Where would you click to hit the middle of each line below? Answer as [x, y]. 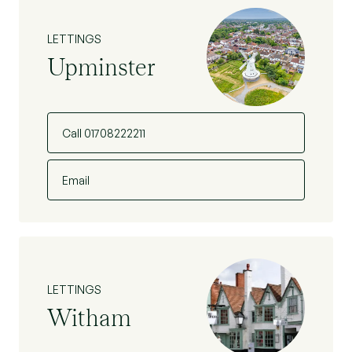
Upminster [101, 66]
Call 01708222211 [104, 133]
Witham [89, 317]
